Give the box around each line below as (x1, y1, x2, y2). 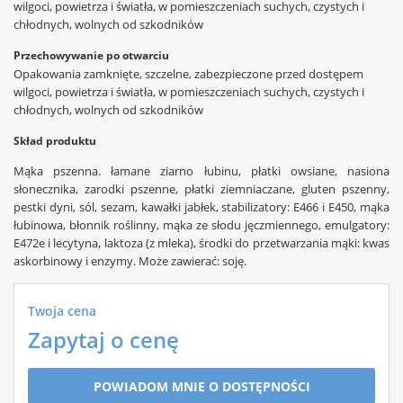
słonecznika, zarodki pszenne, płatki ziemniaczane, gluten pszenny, (13, 181, 390, 197)
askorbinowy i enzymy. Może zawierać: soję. (13, 253, 246, 269)
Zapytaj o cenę (28, 325, 179, 354)
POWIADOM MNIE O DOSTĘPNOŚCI (93, 377, 310, 395)
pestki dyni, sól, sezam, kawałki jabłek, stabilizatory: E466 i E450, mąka (13, 199, 390, 215)
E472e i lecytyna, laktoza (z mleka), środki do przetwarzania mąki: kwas (13, 235, 390, 251)
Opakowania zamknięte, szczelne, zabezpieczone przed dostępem (13, 66, 363, 82)
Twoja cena (28, 302, 96, 319)
